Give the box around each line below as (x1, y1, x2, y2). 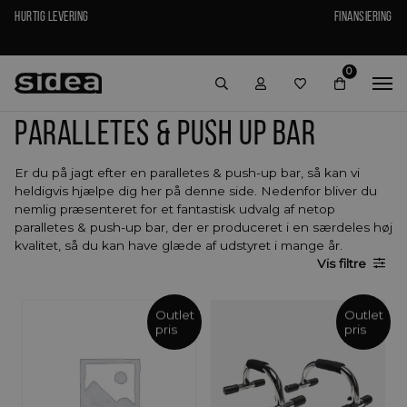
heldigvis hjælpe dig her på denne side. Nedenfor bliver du (15, 183, 377, 198)
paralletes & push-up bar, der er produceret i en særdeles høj (15, 219, 392, 234)
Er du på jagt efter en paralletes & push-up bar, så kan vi (15, 164, 360, 180)
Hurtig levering (15, 8, 89, 24)
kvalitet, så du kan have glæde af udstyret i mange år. (15, 237, 342, 253)
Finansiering (333, 8, 392, 24)
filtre (335, 255, 367, 271)
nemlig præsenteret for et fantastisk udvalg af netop (15, 201, 335, 216)
